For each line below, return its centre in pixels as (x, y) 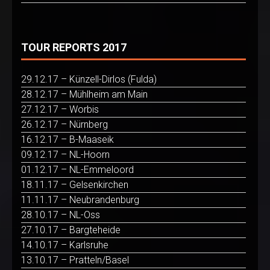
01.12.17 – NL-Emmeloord (77, 170)
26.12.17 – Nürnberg (64, 125)
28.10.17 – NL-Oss (61, 215)
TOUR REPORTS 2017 (74, 48)
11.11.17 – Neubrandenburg (80, 200)
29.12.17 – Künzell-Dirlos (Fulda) (89, 80)
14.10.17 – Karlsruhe (65, 245)
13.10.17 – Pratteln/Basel (75, 260)
